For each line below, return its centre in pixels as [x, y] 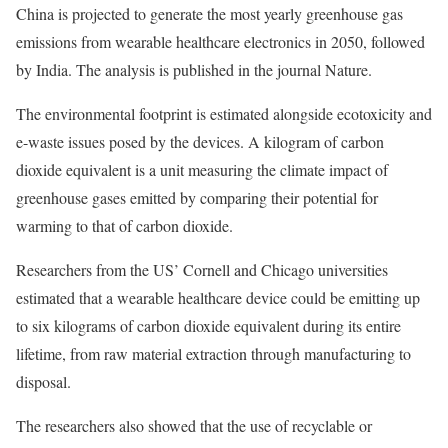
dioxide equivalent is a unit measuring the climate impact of [202, 169]
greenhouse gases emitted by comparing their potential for [197, 197]
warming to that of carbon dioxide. [124, 225]
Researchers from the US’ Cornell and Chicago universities [202, 269]
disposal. [43, 381]
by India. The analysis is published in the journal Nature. [194, 69]
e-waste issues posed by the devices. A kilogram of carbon [200, 141]
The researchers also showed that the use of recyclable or [194, 425]
